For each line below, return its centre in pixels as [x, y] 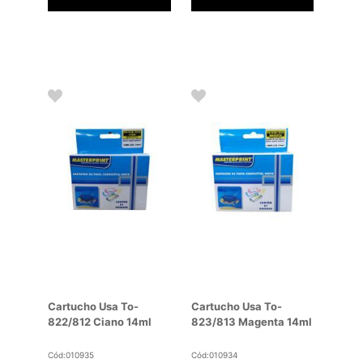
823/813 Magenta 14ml [251, 322]
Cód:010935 [71, 355]
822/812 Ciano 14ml [100, 322]
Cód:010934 [214, 355]
